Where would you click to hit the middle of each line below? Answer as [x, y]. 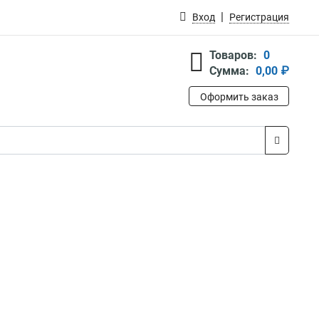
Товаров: [233, 55]
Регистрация [259, 17]
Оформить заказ [239, 97]
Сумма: [229, 71]
